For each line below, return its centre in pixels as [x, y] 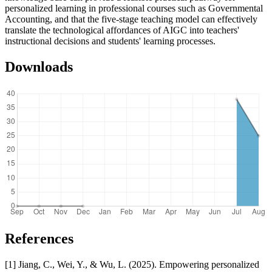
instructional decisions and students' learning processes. [110, 41]
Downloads [39, 67]
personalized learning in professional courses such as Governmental [134, 8]
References [39, 238]
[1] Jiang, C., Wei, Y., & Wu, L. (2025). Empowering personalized [132, 264]
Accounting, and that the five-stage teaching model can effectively [131, 19]
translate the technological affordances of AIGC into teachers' [122, 30]
